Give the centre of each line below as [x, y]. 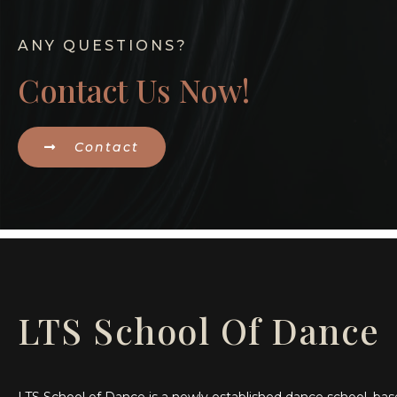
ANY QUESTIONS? [103, 46]
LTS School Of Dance [199, 331]
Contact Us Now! [134, 90]
